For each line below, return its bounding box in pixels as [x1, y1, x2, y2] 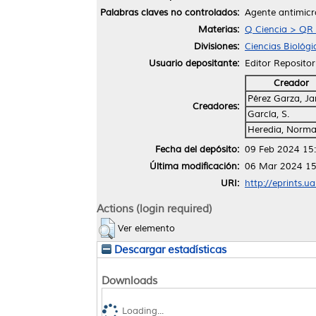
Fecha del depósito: [155, 143, 239, 155]
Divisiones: [194, 40, 239, 52]
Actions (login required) [97, 201, 212, 216]
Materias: [198, 23, 239, 35]
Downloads [102, 273, 157, 288]
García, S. [248, 108, 289, 120]
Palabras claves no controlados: [100, 6, 239, 18]
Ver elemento [118, 222, 175, 234]
